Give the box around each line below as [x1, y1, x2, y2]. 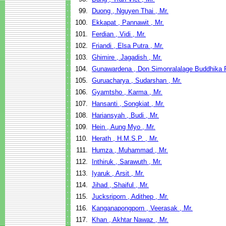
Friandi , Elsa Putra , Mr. [92, 42, 163, 49]
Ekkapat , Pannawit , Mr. [92, 19, 164, 26]
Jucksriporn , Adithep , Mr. [92, 193, 168, 200]
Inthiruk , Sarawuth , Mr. [92, 158, 162, 165]
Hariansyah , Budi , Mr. [92, 111, 159, 119]
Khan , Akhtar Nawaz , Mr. [92, 216, 168, 223]
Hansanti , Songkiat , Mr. [92, 100, 164, 107]
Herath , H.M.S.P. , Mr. [92, 135, 158, 142]
